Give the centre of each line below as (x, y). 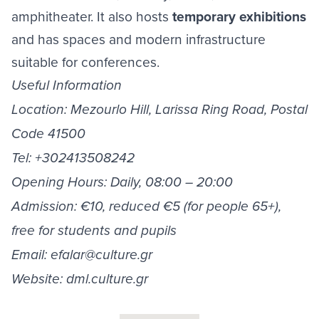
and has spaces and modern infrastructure (138, 38)
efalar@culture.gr (101, 255)
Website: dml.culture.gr (80, 279)
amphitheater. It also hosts (92, 16)
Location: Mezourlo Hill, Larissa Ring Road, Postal (159, 110)
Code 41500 (48, 134)
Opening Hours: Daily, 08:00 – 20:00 (122, 182)
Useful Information (67, 85)
